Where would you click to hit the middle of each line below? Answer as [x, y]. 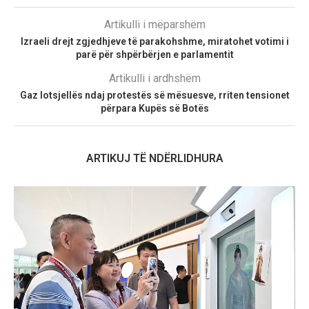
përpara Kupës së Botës [154, 109]
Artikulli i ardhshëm [154, 79]
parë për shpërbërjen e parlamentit [154, 55]
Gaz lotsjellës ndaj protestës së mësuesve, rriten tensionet [154, 96]
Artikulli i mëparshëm [154, 25]
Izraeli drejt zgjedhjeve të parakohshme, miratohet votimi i [154, 42]
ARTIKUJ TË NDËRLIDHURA [154, 159]
